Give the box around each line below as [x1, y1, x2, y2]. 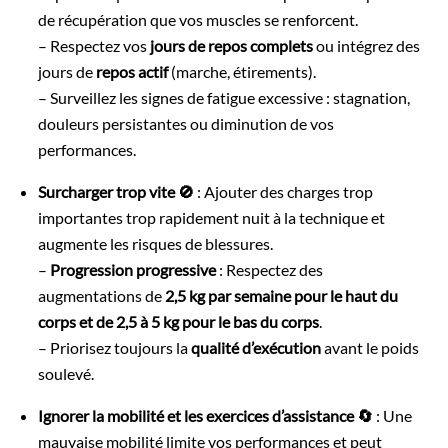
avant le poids [321, 337, 420, 357]
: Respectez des [216, 259, 324, 279]
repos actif [96, 61, 169, 81]
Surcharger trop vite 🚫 [38, 181, 195, 201]
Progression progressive [50, 259, 217, 279]
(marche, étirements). [168, 61, 317, 81]
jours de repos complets [150, 35, 314, 55]
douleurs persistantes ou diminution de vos [38, 113, 335, 133]
